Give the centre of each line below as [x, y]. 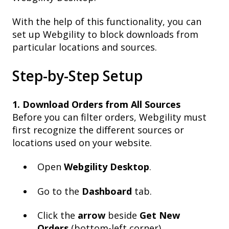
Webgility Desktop [107, 167]
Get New [160, 215]
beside [122, 215]
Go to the [60, 191]
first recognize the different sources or [98, 130]
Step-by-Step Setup [77, 76]
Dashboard [107, 191]
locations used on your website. [82, 142]
